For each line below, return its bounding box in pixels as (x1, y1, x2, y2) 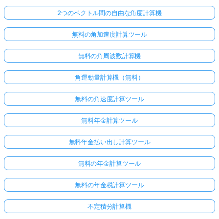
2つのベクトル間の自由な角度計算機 (57, 9, 162, 17)
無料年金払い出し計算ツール (68, 138, 151, 146)
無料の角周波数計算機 (78, 52, 141, 60)
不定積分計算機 (88, 202, 131, 211)
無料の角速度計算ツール (75, 95, 144, 103)
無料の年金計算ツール (78, 159, 141, 168)
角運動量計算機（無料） (75, 73, 144, 82)
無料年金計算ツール (81, 116, 138, 125)
